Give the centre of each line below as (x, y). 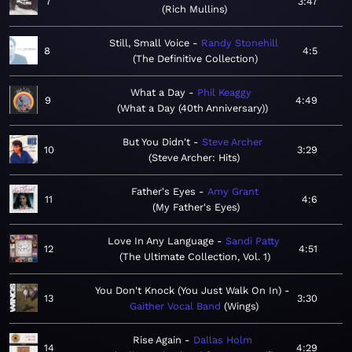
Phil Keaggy (224, 93)
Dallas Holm (222, 340)
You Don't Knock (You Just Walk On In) (188, 291)
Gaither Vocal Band (175, 306)
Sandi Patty (252, 241)
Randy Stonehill (240, 43)
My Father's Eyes (196, 207)
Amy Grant (233, 192)
